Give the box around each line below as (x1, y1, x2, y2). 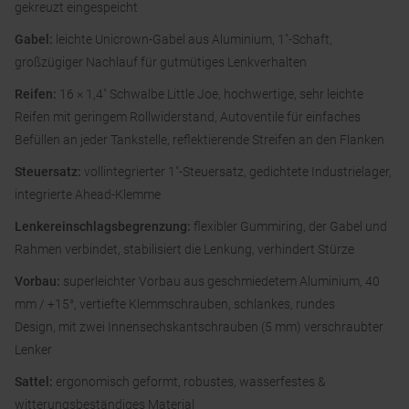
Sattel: (15, 374, 56, 390)
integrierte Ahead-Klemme (15, 187, 161, 203)
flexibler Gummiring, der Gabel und (194, 219, 387, 235)
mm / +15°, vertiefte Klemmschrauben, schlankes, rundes (15, 297, 335, 312)
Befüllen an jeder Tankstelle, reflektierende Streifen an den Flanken (15, 132, 384, 148)
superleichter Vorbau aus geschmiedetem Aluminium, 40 (63, 274, 380, 289)
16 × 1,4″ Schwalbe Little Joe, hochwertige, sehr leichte (59, 87, 363, 102)
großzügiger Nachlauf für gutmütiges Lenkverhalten (15, 55, 307, 70)
